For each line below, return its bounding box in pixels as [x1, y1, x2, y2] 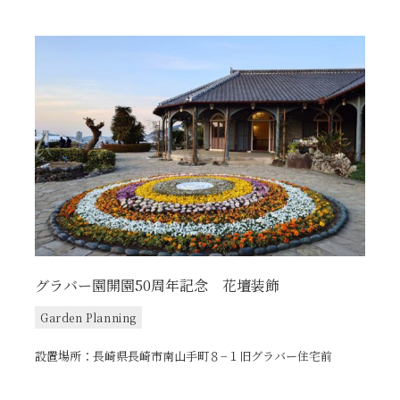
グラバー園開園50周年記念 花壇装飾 [34, 274, 279, 296]
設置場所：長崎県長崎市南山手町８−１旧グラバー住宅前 [34, 346, 332, 364]
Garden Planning [39, 309, 137, 325]
